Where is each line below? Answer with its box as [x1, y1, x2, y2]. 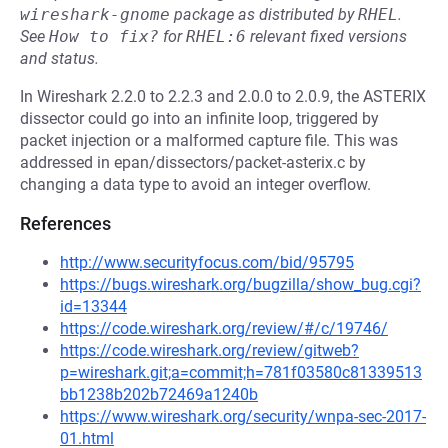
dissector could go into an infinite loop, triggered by [20, 109, 379, 128]
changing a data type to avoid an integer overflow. [20, 175, 371, 194]
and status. [20, 49, 99, 68]
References [20, 213, 111, 234]
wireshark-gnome [20, 5, 170, 24]
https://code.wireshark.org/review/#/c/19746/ [60, 319, 388, 338]
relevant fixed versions [246, 27, 407, 46]
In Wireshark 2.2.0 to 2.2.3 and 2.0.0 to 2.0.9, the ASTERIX [20, 87, 426, 106]
